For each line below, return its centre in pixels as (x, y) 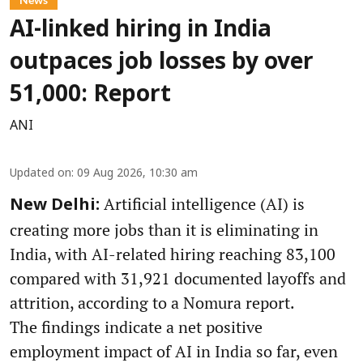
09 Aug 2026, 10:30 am (137, 174)
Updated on (41, 174)
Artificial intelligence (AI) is (202, 204)
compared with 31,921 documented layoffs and (178, 279)
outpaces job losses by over (162, 64)
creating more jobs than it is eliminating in (164, 230)
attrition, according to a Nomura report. (152, 303)
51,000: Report (90, 96)
